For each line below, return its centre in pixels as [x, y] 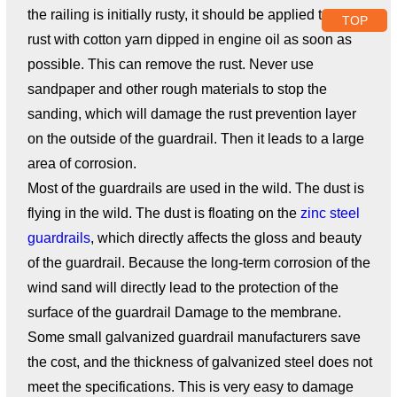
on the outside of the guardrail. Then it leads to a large [195, 139]
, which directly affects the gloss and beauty [226, 238]
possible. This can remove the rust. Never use [170, 65]
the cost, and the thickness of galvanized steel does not [199, 362]
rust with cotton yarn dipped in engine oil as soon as [189, 40]
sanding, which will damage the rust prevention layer [191, 114]
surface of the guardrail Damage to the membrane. [184, 313]
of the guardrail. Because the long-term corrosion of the [198, 263]
